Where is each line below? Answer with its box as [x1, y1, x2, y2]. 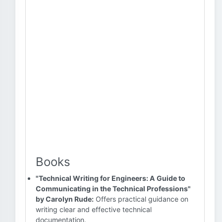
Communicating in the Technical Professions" [36, 184, 191, 193]
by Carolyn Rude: [36, 195, 94, 203]
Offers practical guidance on [94, 195, 188, 203]
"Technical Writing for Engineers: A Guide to [36, 174, 185, 182]
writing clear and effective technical [36, 205, 152, 214]
